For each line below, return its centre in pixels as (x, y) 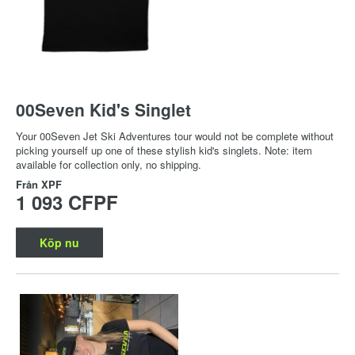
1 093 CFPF (67, 202)
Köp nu (59, 243)
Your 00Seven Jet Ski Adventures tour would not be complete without (175, 136)
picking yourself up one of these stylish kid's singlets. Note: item (164, 151)
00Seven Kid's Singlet (103, 110)
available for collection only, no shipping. (109, 165)
